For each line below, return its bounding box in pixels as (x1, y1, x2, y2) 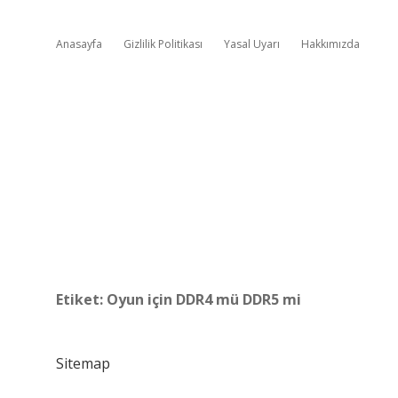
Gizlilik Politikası (123, 36, 203, 52)
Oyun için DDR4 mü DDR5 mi (107, 290, 301, 309)
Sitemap (56, 354, 110, 373)
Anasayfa (56, 36, 102, 52)
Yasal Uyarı (224, 36, 280, 52)
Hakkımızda (301, 36, 360, 52)
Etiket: (56, 290, 107, 309)
